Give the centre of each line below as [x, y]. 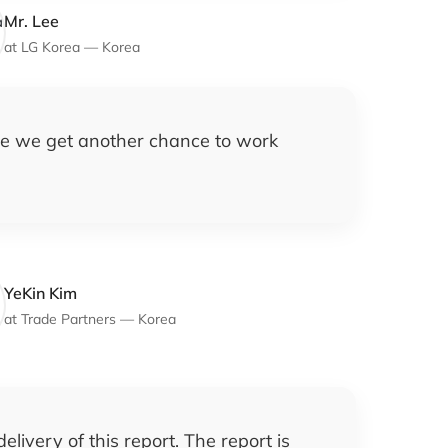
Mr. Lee [31, 20]
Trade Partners [68, 318]
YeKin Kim [40, 292]
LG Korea [50, 46]
